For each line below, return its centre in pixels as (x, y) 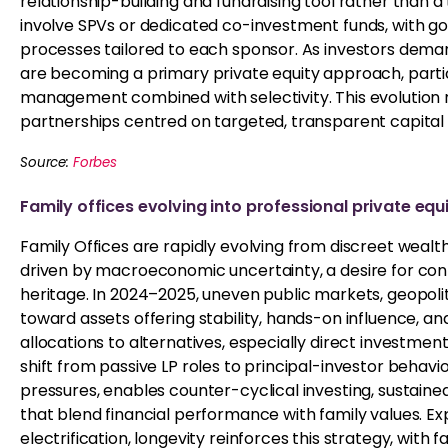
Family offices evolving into (133, 206)
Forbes (94, 162)
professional (296, 206)
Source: (46, 162)
